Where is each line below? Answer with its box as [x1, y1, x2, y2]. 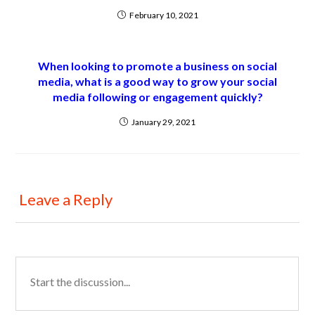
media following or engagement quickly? [52, 90, 263, 103]
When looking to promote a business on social [38, 59, 277, 72]
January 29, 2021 [131, 117, 195, 127]
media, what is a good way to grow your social [38, 75, 277, 88]
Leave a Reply [19, 190, 113, 209]
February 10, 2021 [129, 10, 198, 20]
